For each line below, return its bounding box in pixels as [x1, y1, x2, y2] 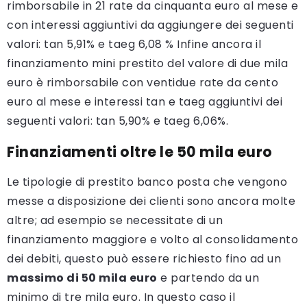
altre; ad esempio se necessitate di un [7, 212, 223, 229]
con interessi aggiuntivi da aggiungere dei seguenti [7, 17, 294, 34]
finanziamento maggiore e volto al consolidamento [7, 232, 298, 248]
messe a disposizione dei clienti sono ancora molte [7, 193, 295, 210]
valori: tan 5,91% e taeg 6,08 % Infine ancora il [7, 36, 261, 53]
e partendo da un [157, 270, 259, 286]
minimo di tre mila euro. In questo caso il [7, 289, 235, 306]
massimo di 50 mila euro [7, 270, 158, 286]
